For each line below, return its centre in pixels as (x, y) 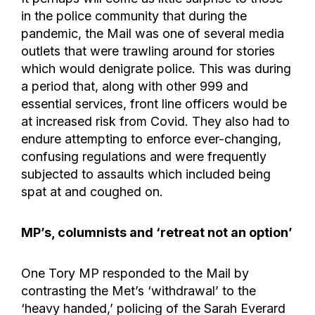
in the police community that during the (134, 15)
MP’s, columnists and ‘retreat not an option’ (157, 232)
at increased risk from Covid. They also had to (155, 121)
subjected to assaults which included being (146, 174)
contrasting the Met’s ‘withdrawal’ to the (139, 290)
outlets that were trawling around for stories (148, 51)
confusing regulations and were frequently (144, 156)
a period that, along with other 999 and (135, 86)
